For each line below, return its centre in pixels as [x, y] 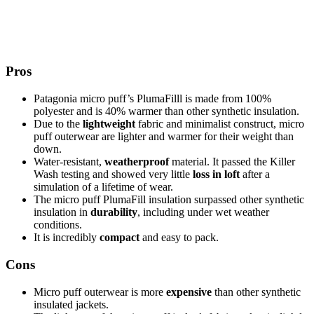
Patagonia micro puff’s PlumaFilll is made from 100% [152, 99]
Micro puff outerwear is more [100, 292]
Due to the [58, 124]
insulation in [62, 212]
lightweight [109, 124]
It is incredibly [67, 238]
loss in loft [216, 175]
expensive [189, 292]
